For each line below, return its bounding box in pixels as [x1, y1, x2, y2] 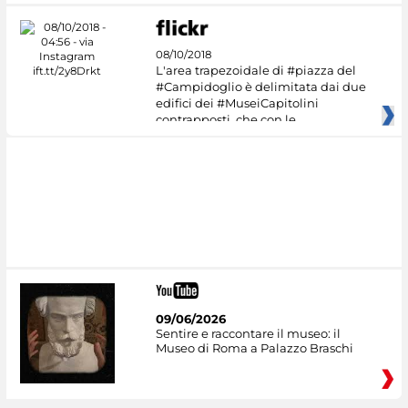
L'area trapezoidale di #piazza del [155, 62, 356, 77]
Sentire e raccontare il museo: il [155, 325, 341, 341]
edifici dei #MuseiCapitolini [155, 95, 319, 110]
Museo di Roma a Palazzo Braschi [155, 340, 353, 355]
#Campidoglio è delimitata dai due [155, 78, 366, 94]
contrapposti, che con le [155, 111, 296, 127]
